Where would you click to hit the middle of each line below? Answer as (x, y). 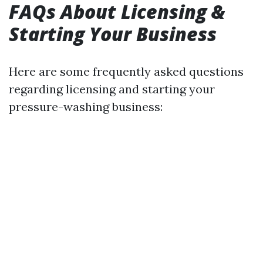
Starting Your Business (113, 34)
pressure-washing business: (86, 107)
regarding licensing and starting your (112, 89)
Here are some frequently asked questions (126, 71)
